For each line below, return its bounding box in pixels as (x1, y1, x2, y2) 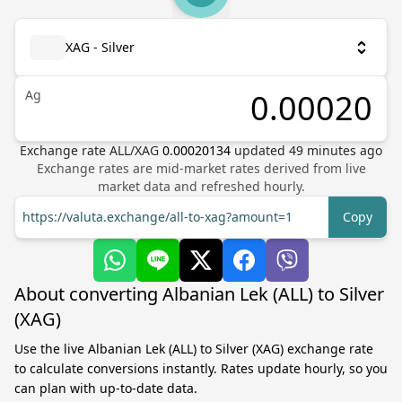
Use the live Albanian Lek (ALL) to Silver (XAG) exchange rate (14, 340, 373, 357)
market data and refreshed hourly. (97, 178, 305, 195)
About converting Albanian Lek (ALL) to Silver (14, 282, 384, 306)
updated (234, 142, 289, 159)
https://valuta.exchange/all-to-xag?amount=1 (22, 208, 293, 225)
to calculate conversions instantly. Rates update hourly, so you (14, 360, 388, 377)
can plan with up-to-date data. (14, 380, 197, 397)
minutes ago (303, 142, 382, 159)
